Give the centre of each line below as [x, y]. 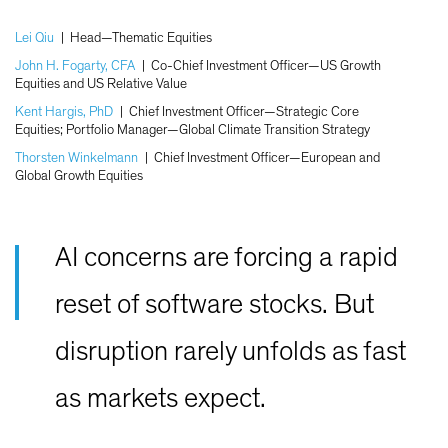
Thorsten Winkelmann [76, 157]
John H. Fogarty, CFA [75, 65]
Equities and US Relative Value [101, 83]
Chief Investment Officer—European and [267, 157]
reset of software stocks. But [214, 304]
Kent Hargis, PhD [64, 111]
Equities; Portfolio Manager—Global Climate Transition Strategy [192, 129]
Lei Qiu [34, 37]
